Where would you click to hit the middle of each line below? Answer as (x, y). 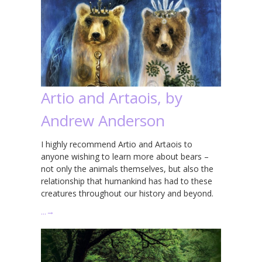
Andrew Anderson (103, 120)
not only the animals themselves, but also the (127, 168)
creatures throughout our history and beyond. (127, 193)
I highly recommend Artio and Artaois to (117, 144)
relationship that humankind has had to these (127, 181)
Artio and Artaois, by (112, 97)
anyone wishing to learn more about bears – (125, 156)
